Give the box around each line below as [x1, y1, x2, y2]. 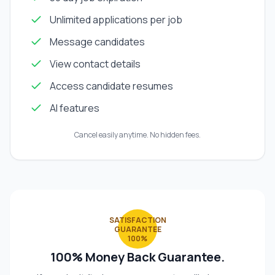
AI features [50, 101, 99, 115]
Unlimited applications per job [50, 13, 182, 27]
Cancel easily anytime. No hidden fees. [74, 130, 201, 141]
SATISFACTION [109, 214, 166, 225]
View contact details [50, 57, 141, 71]
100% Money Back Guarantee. [50, 249, 225, 266]
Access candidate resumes [50, 79, 173, 93]
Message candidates [50, 35, 145, 49]
